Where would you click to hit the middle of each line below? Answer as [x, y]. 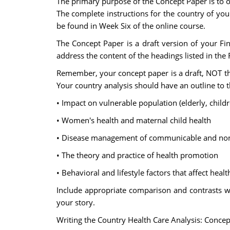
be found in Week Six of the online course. [131, 26]
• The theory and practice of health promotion [137, 155]
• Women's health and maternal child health [133, 120]
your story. [75, 202]
